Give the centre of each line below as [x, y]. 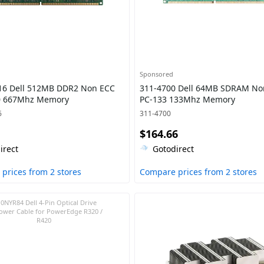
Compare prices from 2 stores [198, 172]
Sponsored [156, 74]
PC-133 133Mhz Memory [187, 99]
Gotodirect [173, 149]
